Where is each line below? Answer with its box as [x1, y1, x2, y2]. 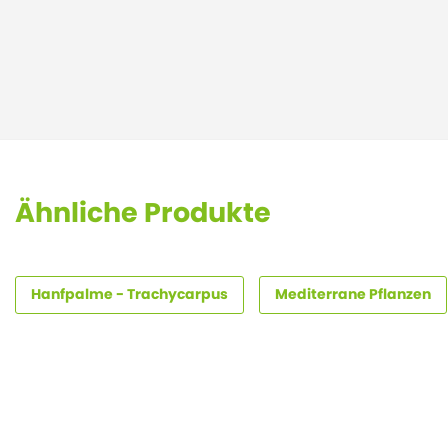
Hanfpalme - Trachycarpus [31, 285, 228, 304]
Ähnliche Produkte [15, 194, 271, 231]
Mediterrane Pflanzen [275, 285, 431, 304]
